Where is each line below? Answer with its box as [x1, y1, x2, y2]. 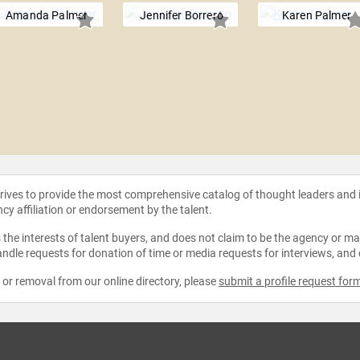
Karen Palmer [281, 9, 351, 22]
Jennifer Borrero [140, 9, 223, 22]
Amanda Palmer [6, 9, 88, 22]
